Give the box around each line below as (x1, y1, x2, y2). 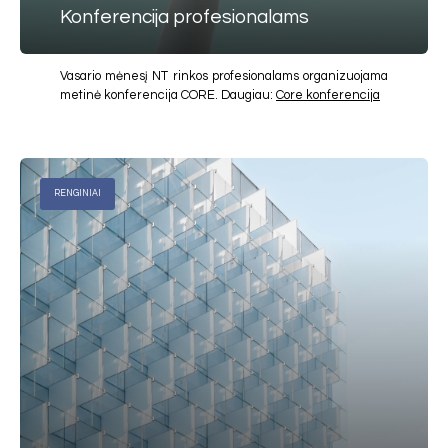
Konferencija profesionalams (60, 7, 309, 28)
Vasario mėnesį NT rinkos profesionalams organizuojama (60, 69, 388, 83)
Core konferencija (276, 88, 380, 102)
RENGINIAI (54, 188, 101, 198)
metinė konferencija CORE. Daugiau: (60, 88, 276, 102)
